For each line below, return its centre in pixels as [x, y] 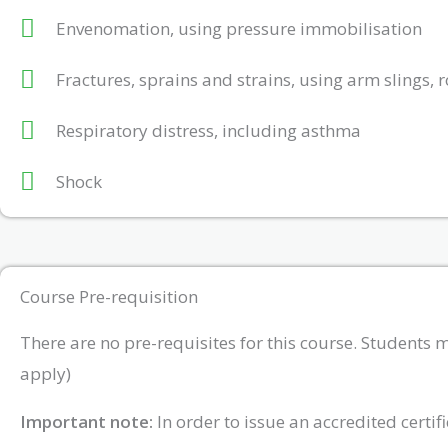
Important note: [86, 421]
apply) [45, 373]
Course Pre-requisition [109, 296]
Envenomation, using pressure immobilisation [239, 28]
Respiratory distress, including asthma [209, 130]
